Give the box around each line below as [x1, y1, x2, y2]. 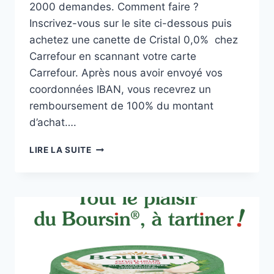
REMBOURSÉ [91, 168, 147, 178]
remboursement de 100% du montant [29, 100, 213, 113]
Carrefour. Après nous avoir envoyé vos [29, 67, 223, 80]
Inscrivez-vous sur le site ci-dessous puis [29, 17, 232, 30]
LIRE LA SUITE [29, 145, 92, 155]
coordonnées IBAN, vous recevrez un [29, 83, 211, 96]
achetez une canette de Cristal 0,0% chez [29, 34, 238, 46]
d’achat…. [29, 116, 76, 129]
